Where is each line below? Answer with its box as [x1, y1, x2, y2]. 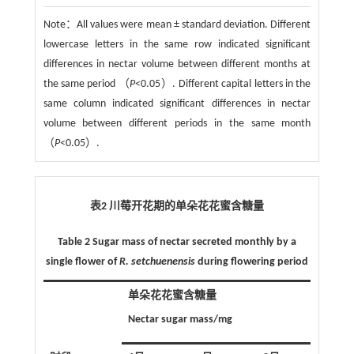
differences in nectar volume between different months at [43, 58, 311, 70]
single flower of [45, 255, 119, 268]
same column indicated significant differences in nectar [43, 97, 311, 110]
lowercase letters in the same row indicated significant [43, 38, 311, 51]
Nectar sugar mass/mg [127, 313, 232, 326]
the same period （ [43, 77, 130, 90]
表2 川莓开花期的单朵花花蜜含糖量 [89, 200, 264, 213]
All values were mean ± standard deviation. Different [77, 18, 311, 31]
